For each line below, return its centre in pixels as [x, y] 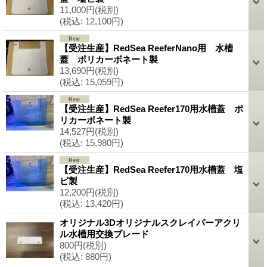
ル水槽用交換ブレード [104, 234]
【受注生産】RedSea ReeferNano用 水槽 [146, 48]
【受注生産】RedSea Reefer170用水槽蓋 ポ [151, 108]
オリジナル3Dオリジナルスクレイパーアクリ [150, 222]
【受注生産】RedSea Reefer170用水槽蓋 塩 [151, 169]
